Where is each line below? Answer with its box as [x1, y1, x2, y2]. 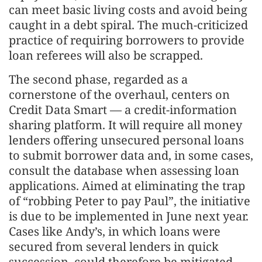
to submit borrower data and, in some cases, [9, 147, 253, 163]
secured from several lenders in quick [9, 238, 219, 254]
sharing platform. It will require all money [9, 116, 242, 133]
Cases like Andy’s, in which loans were [9, 223, 220, 239]
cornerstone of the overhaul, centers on [9, 86, 230, 102]
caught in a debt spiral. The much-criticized [9, 16, 248, 33]
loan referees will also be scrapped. [9, 47, 203, 63]
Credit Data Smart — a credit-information [9, 101, 237, 118]
